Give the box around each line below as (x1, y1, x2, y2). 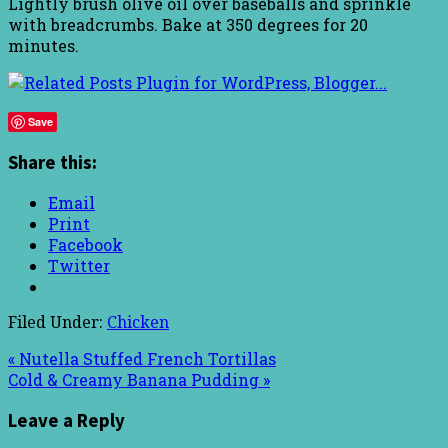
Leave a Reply (8, 408, 125, 432)
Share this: (8, 150, 97, 174)
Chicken (107, 313, 169, 333)
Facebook (48, 234, 123, 256)
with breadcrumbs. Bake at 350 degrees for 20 (8, 13, 368, 35)
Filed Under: (8, 313, 107, 333)
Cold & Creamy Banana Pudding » (8, 369, 270, 391)
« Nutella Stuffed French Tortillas (8, 348, 276, 370)
